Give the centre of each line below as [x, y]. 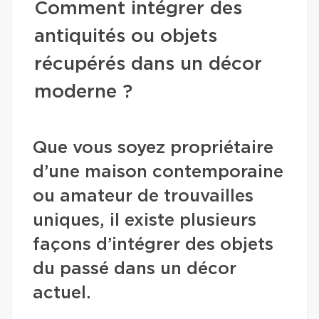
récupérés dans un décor [148, 64]
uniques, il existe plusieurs [145, 221]
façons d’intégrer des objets [153, 245]
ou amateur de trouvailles [143, 197]
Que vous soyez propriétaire [153, 148]
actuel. [62, 293]
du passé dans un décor [135, 269]
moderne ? [83, 92]
